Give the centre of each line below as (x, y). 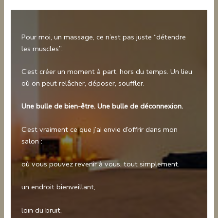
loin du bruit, (42, 210)
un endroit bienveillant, (59, 187)
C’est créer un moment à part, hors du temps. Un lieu (107, 71)
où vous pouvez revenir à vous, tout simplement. (101, 164)
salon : (32, 141)
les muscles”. (42, 48)
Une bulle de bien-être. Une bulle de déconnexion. (102, 106)
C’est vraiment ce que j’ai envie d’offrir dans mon (100, 129)
